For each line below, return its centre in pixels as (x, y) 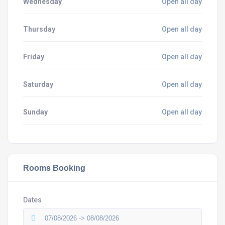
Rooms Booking (54, 168)
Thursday (39, 29)
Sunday (35, 112)
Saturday (38, 84)
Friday (34, 57)
